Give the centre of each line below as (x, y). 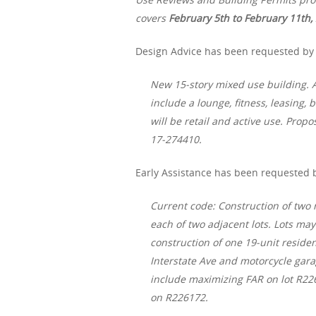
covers (152, 18)
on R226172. (179, 298)
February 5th (199, 18)
